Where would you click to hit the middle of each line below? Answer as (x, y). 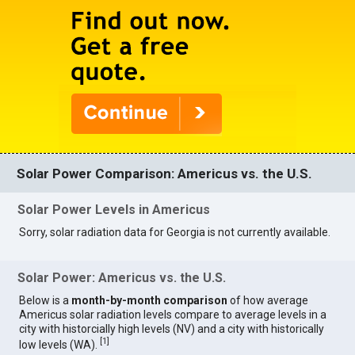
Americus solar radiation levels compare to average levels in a (173, 314)
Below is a (46, 300)
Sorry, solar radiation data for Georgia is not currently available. (175, 233)
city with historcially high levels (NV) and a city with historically (172, 328)
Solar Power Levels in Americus (114, 210)
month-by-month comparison (150, 300)
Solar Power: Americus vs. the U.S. (122, 277)
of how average (268, 300)
